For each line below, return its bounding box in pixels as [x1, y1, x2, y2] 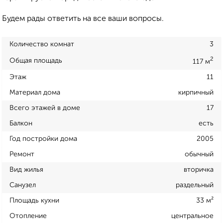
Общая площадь [9, 57, 62, 64]
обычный [185, 150, 214, 158]
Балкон [9, 119, 32, 127]
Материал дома [9, 89, 60, 96]
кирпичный [178, 89, 214, 96]
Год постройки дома [9, 135, 77, 142]
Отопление [9, 212, 47, 220]
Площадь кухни [9, 197, 59, 204]
